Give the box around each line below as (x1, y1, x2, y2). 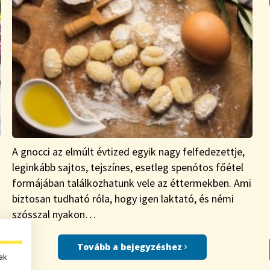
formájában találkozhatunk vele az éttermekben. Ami (12, 176, 252, 190)
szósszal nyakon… (12, 207, 96, 222)
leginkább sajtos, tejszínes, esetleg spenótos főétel (12, 160, 244, 175)
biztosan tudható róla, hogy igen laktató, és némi (12, 192, 234, 206)
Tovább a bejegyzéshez (77, 241, 185, 253)
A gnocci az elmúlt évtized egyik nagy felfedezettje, (12, 145, 245, 159)
